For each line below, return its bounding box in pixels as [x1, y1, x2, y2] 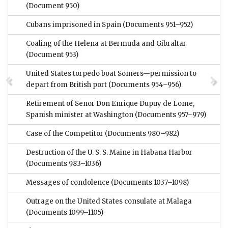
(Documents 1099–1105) [26, 208, 103, 217]
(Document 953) [26, 50, 78, 60]
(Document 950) [26, 2, 79, 11]
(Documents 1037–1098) [109, 178, 189, 187]
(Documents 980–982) [103, 129, 179, 138]
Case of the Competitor [26, 129, 103, 138]
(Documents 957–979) [133, 110, 206, 120]
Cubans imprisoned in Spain [26, 20, 121, 30]
